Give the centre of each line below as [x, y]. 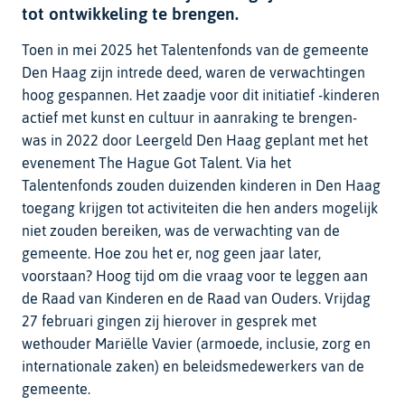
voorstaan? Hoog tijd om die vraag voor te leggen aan [195, 275]
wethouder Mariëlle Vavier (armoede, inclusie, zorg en [196, 343]
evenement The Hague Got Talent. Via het [156, 162]
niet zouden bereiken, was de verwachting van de [181, 230]
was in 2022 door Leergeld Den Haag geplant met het [195, 140]
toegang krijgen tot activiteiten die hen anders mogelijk [200, 207]
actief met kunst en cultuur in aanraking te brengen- [189, 117]
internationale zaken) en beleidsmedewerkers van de [193, 366]
